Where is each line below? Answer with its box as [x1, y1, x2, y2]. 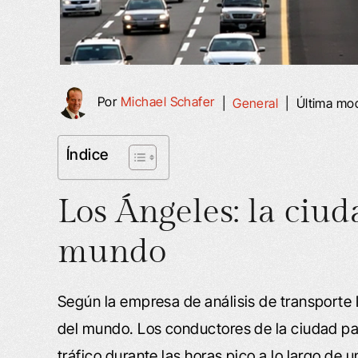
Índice [66, 145, 109, 165]
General [233, 95, 279, 112]
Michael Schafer [120, 93, 215, 110]
